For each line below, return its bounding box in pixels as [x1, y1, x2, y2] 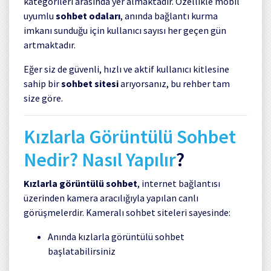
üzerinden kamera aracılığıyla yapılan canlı [24, 191, 198, 204]
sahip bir [24, 77, 61, 90]
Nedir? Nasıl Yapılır [24, 147, 176, 172]
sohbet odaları [56, 9, 120, 22]
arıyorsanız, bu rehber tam [119, 77, 230, 90]
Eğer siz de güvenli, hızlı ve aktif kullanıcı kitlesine [24, 62, 229, 75]
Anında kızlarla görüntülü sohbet [48, 230, 184, 243]
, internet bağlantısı [137, 177, 220, 189]
